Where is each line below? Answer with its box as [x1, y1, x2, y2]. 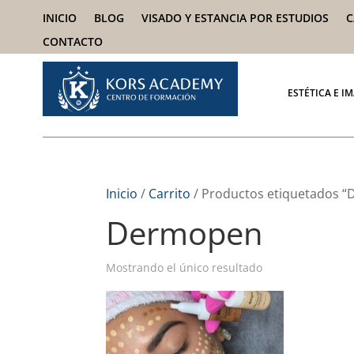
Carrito [149, 185, 191, 202]
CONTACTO [42, 34, 103, 49]
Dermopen [106, 211, 264, 254]
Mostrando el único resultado [106, 260, 263, 275]
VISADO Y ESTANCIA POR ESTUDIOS [141, 10, 329, 25]
